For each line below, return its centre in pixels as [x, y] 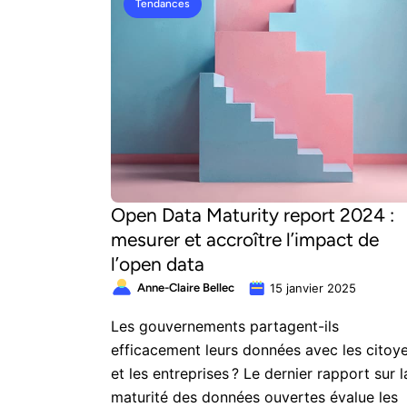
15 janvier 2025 [313, 288]
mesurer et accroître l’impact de [245, 239]
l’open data [158, 264]
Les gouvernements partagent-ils [225, 326]
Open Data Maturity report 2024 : [253, 215]
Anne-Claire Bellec [186, 288]
